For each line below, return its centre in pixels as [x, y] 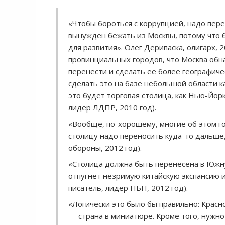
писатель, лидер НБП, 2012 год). [128, 188]
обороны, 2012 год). [105, 148]
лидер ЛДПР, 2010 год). [112, 107]
